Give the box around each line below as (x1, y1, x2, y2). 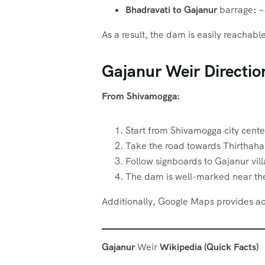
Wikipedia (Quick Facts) (157, 241, 258, 254)
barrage (219, 3, 253, 16)
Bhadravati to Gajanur (125, 3, 219, 16)
